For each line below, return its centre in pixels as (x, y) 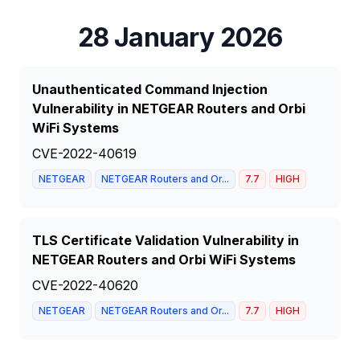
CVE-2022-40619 (84, 153)
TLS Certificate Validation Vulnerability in (166, 240)
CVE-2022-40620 (85, 285)
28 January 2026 (180, 37)
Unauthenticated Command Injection (150, 89)
